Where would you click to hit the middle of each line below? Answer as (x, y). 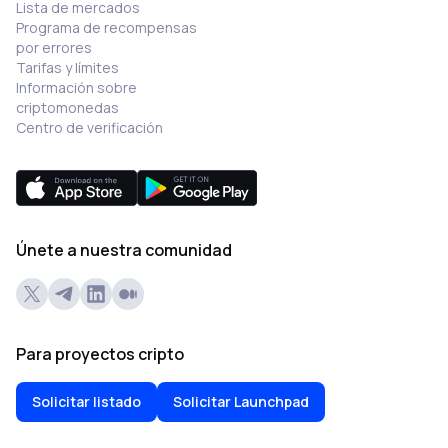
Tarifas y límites (67, 67)
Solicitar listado (86, 401)
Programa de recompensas (106, 27)
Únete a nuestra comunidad (124, 250)
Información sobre (76, 87)
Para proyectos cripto (100, 354)
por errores (54, 47)
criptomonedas (67, 107)
